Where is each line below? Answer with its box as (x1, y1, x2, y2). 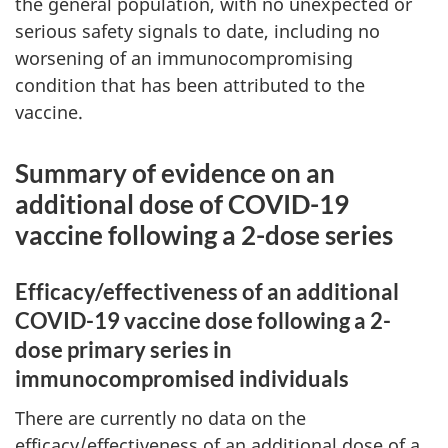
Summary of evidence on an (15, 157, 335, 189)
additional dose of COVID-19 (15, 188, 349, 220)
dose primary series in (15, 336, 232, 363)
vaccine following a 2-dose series (15, 219, 393, 251)
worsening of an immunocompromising (15, 46, 353, 70)
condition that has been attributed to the (15, 73, 365, 97)
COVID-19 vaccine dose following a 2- (15, 307, 391, 334)
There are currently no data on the (15, 405, 306, 430)
